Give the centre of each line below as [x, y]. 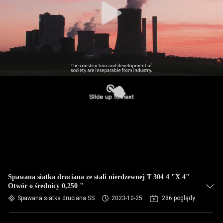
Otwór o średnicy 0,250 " [46, 186]
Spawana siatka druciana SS [56, 198]
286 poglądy [178, 198]
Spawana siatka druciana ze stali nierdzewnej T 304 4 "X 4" [99, 177]
